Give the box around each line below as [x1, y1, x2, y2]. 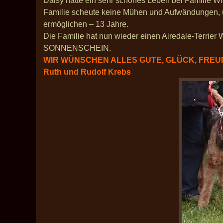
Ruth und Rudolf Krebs [43, 68, 131, 76]
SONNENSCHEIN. [43, 44, 111, 52]
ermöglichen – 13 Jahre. [43, 20, 130, 28]
